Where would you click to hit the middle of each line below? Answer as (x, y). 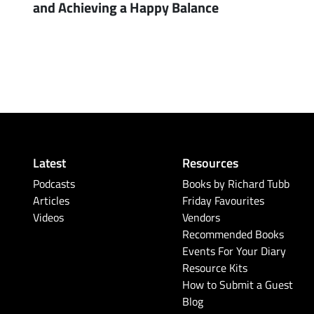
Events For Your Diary (234, 251)
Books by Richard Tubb (236, 184)
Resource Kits (215, 268)
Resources (211, 163)
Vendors (202, 218)
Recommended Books (233, 234)
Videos (48, 218)
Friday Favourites (224, 201)
